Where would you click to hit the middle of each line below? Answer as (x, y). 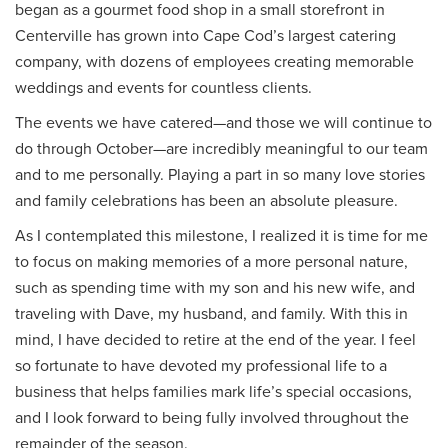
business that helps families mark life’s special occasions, (213, 391)
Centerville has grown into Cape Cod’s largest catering (205, 35)
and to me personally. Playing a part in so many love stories (220, 174)
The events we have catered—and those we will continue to (223, 122)
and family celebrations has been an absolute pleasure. (206, 200)
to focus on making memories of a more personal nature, (211, 261)
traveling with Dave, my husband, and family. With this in (211, 313)
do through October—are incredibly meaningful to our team (221, 148)
